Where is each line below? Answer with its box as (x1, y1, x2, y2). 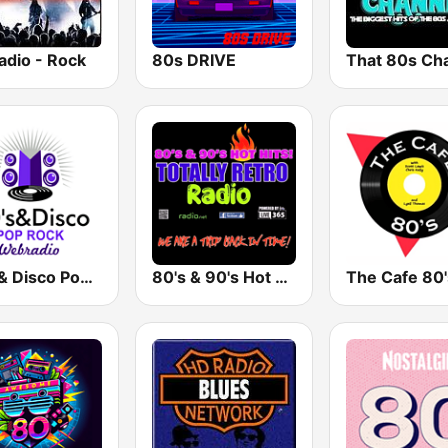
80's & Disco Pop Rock (80, 266, 93, 287)
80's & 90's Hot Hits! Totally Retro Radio (275, 266, 289, 287)
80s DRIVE (152, 49, 237, 70)
